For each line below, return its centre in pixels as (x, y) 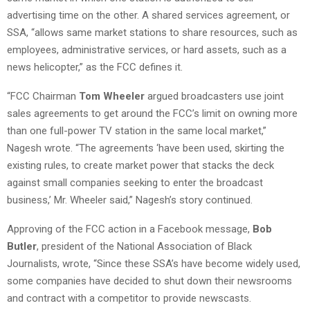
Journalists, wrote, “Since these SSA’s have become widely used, (154, 263)
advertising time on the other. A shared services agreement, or (148, 15)
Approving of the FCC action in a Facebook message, (130, 229)
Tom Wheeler (112, 96)
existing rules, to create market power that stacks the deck (140, 165)
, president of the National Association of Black (144, 246)
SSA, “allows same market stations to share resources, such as (152, 32)
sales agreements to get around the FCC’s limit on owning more (152, 113)
